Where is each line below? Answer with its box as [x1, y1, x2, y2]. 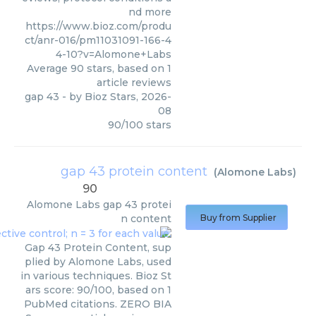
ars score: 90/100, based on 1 [25, 284, 171, 297]
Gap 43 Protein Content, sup [25, 241, 171, 255]
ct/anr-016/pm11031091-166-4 [25, 34, 171, 47]
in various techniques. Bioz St [20, 269, 171, 283]
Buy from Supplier [200, 212, 276, 223]
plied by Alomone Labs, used [25, 255, 171, 269]
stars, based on [84, 62, 167, 75]
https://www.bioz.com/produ [25, 20, 171, 33]
